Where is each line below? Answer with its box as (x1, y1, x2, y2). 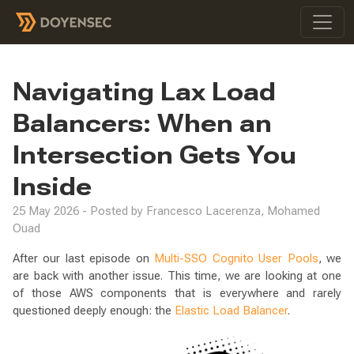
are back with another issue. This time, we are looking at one (13, 269, 341, 283)
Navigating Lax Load (13, 77, 276, 107)
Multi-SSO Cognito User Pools (154, 251, 318, 265)
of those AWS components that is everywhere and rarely (13, 286, 341, 300)
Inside (13, 171, 92, 201)
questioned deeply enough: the (13, 303, 175, 318)
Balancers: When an (13, 108, 272, 138)
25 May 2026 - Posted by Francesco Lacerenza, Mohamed (13, 204, 320, 218)
